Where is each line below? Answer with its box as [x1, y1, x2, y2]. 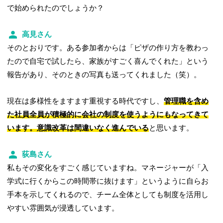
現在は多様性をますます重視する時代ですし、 [7, 97, 164, 105]
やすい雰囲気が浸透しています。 [7, 204, 119, 212]
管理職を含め [164, 97, 209, 105]
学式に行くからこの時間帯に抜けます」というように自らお [7, 177, 209, 185]
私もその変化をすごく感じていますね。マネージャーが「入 [7, 163, 209, 172]
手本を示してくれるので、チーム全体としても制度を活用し [7, 190, 209, 199]
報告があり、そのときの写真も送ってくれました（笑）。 [7, 70, 202, 79]
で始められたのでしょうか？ [7, 3, 105, 12]
